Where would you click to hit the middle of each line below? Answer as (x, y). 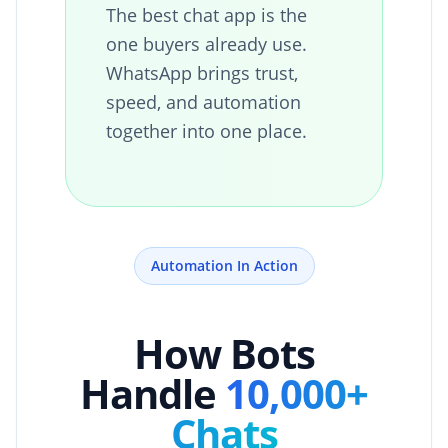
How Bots (224, 353)
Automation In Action (224, 265)
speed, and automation (203, 101)
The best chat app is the (206, 14)
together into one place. (206, 130)
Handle (152, 393)
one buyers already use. (206, 43)
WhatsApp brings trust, (202, 72)
